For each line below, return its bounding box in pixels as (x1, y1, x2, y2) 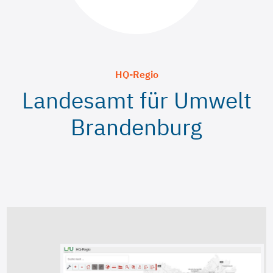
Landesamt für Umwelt (21, 85, 252, 115)
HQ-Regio (115, 68, 158, 80)
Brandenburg (71, 112, 202, 141)
